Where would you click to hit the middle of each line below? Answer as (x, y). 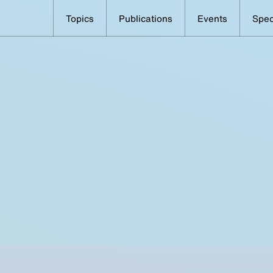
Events (212, 18)
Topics (80, 18)
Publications (146, 18)
